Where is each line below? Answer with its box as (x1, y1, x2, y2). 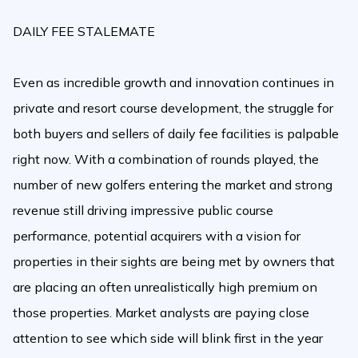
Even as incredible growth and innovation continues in (13, 74, 334, 91)
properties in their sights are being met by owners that (13, 253, 335, 270)
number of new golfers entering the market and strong (13, 177, 332, 193)
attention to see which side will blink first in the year (13, 330, 323, 347)
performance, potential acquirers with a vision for (13, 228, 300, 245)
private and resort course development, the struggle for (13, 100, 333, 117)
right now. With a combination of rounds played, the (13, 151, 319, 168)
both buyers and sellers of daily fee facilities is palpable (13, 125, 339, 142)
